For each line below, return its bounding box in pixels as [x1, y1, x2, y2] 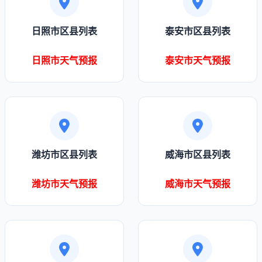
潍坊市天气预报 [32, 178, 97, 189]
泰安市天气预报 [165, 54, 230, 66]
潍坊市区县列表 [32, 149, 97, 160]
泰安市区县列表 [165, 25, 230, 37]
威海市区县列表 [165, 149, 230, 160]
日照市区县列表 [32, 25, 97, 37]
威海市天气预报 [165, 178, 230, 189]
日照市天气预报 [32, 54, 97, 66]
